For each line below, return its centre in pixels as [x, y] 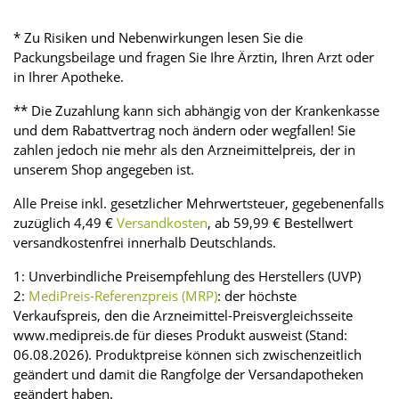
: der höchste [257, 295]
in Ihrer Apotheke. [69, 76]
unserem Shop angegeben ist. [104, 169]
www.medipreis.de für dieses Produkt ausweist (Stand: [180, 334]
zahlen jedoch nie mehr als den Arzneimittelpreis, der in [184, 149]
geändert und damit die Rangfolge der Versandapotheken [188, 374]
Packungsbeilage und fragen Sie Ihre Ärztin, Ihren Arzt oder [194, 57]
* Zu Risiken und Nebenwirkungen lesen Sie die [158, 37]
